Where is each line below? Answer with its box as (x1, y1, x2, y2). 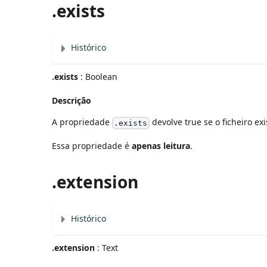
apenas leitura (132, 140, 191, 152)
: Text (95, 242, 119, 254)
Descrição (52, 95, 92, 107)
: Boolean (78, 71, 118, 83)
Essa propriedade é (52, 140, 132, 152)
